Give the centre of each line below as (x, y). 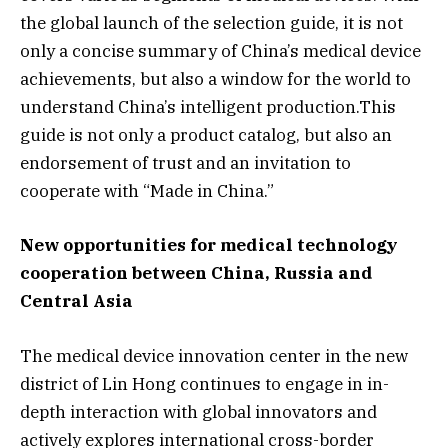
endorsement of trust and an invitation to (185, 163)
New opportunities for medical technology (209, 245)
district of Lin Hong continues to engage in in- (204, 383)
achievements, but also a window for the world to (215, 79)
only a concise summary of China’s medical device (220, 51)
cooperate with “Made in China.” (147, 191)
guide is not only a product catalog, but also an (206, 135)
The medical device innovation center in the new (214, 355)
